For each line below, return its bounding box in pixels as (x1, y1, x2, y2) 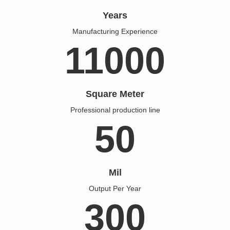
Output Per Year (89, 184, 141, 193)
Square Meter (86, 88, 144, 99)
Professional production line (70, 105, 160, 114)
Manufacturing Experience (72, 27, 158, 35)
